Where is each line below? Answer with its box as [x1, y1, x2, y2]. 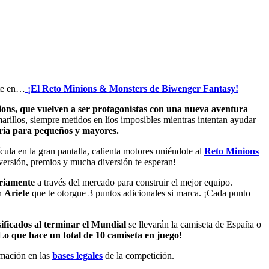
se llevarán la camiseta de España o [126, 219, 261, 230]
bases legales [52, 250, 103, 261]
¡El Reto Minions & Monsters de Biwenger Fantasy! [28, 83, 238, 94]
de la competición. [105, 250, 174, 261]
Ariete [4, 188, 29, 199]
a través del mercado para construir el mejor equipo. [37, 177, 232, 188]
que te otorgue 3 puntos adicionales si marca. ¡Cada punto [29, 188, 250, 199]
